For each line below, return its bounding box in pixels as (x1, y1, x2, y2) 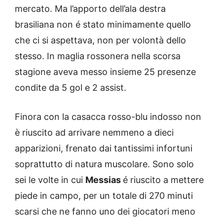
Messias (85, 174, 123, 185)
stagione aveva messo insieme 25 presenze (15, 66, 196, 77)
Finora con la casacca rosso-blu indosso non (15, 111, 201, 122)
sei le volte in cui (15, 174, 85, 185)
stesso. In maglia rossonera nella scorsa (15, 50, 181, 61)
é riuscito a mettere (123, 174, 204, 185)
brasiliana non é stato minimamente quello (15, 19, 191, 30)
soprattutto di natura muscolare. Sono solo (15, 158, 194, 169)
